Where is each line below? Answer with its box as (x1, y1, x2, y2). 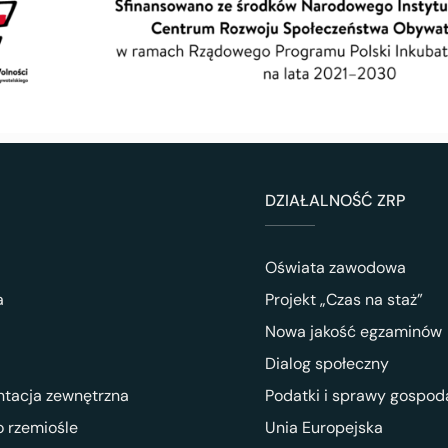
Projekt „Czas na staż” (264, 289, 423, 311)
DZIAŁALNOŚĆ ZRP (264, 190, 405, 212)
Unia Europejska (264, 417, 383, 439)
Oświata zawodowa (264, 257, 406, 279)
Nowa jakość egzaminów (264, 321, 442, 343)
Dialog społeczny (264, 353, 389, 375)
